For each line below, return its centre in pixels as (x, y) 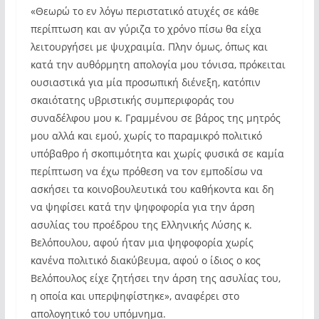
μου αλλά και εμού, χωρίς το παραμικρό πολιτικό (146, 136)
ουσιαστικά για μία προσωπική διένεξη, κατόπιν (145, 82)
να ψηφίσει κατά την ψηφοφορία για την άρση (142, 207)
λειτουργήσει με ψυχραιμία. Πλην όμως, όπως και (149, 47)
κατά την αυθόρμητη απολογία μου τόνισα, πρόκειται (158, 64)
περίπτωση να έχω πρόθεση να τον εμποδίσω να (146, 171)
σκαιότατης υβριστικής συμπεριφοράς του (132, 100)
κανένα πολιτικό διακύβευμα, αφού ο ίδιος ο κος (145, 260)
